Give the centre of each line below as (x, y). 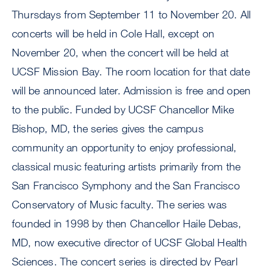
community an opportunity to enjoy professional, (124, 148)
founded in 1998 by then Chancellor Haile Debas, (127, 224)
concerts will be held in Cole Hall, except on (113, 34)
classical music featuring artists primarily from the (126, 167)
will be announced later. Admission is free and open (132, 91)
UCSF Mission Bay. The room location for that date (131, 72)
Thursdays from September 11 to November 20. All (132, 15)
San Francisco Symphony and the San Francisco (126, 186)
